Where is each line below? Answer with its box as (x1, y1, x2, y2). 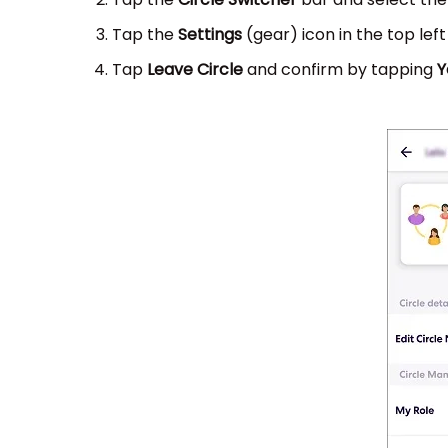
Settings (178, 23, 242, 47)
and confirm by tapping (243, 58, 437, 82)
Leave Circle (147, 58, 243, 82)
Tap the (112, 23, 178, 47)
